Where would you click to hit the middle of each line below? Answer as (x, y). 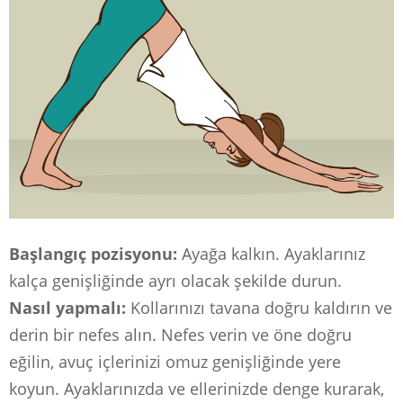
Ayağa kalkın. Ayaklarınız (271, 254)
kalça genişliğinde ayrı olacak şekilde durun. (175, 281)
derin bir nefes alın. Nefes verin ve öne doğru (180, 335)
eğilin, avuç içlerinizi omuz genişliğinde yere (175, 362)
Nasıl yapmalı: (67, 308)
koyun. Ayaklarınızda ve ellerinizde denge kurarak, (197, 389)
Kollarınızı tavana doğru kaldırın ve (259, 308)
